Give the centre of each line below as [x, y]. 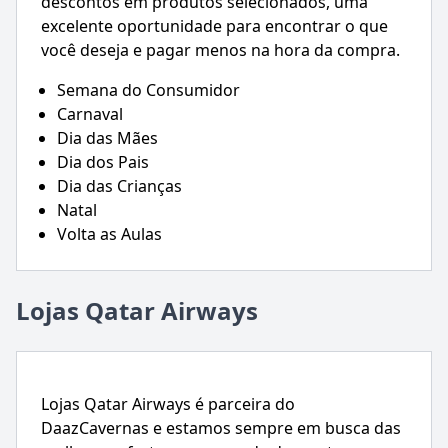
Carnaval [90, 114]
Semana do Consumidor [148, 90]
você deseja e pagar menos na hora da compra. [220, 50]
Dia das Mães [107, 138]
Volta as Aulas [109, 234]
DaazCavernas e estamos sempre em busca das [221, 428]
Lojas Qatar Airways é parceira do [168, 404]
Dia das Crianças [119, 186]
